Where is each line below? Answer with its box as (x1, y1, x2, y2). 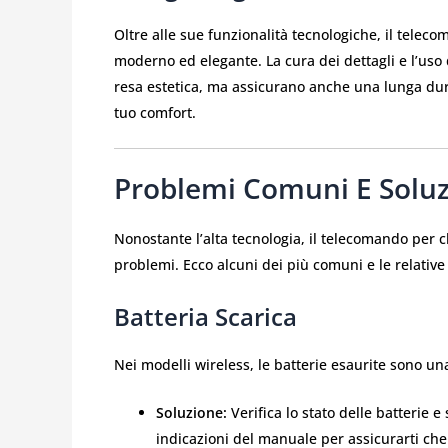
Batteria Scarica (114, 299, 297, 333)
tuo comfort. (114, 102, 196, 122)
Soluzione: (156, 403, 227, 423)
